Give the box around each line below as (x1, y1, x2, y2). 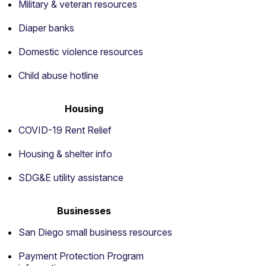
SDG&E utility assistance (18, 172, 123, 183)
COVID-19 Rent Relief (18, 124, 112, 136)
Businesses (56, 205, 111, 217)
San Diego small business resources (18, 226, 172, 238)
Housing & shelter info (18, 148, 112, 160)
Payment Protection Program (18, 250, 144, 262)
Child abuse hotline (18, 69, 99, 81)
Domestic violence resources (18, 46, 143, 58)
